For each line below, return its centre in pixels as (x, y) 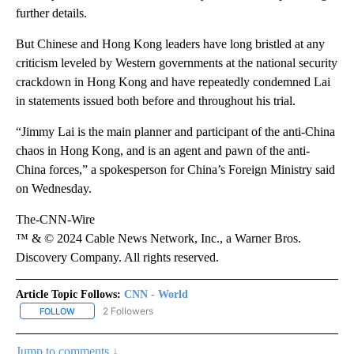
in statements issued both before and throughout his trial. (156, 100)
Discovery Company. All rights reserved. (117, 257)
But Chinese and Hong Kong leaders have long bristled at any (170, 43)
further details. (51, 13)
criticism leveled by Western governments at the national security (177, 62)
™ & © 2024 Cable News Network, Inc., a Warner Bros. (158, 238)
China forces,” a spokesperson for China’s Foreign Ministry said (175, 169)
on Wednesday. (54, 188)
